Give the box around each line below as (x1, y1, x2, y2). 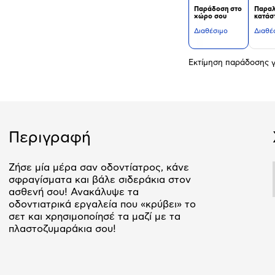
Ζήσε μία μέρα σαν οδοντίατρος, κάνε (9, 162, 189, 172)
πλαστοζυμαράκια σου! (9, 223, 116, 234)
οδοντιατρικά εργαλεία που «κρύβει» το (9, 199, 196, 209)
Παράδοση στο (194, 6, 242, 12)
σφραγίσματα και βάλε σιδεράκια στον (9, 174, 191, 185)
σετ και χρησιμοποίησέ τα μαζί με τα (9, 211, 180, 222)
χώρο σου (194, 13, 227, 20)
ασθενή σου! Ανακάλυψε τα (9, 187, 139, 197)
